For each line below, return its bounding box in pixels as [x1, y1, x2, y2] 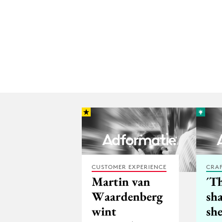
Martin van [92, 173, 151, 189]
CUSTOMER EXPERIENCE [92, 163, 166, 170]
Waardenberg [92, 188, 164, 204]
